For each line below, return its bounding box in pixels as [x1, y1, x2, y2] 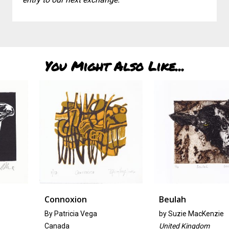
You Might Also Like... [44, 57, 185, 75]
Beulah [133, 194, 161, 205]
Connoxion [19, 194, 62, 205]
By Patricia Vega [19, 210, 72, 218]
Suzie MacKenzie [143, 210, 199, 218]
